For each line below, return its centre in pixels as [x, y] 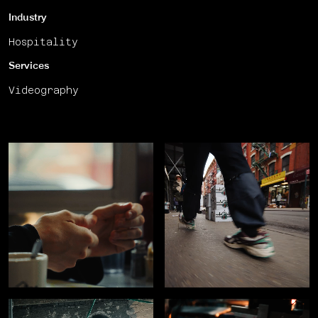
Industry [27, 17]
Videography [44, 90]
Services [29, 66]
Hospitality [43, 42]
